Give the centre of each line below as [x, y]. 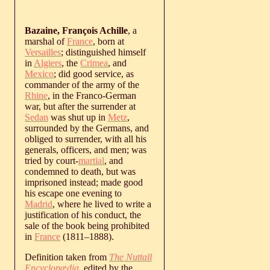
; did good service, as [94, 74]
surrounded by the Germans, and [87, 128]
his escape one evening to [73, 193]
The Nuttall [130, 257]
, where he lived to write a [102, 204]
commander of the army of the [82, 84]
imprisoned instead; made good [84, 182]
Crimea [94, 63]
